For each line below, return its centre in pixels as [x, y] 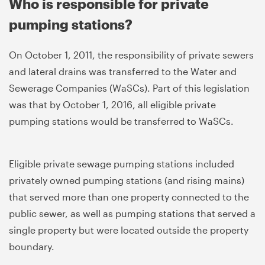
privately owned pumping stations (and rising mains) [127, 180]
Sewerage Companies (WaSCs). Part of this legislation [129, 88]
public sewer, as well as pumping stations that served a [132, 213]
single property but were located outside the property [129, 230]
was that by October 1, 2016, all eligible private [112, 104]
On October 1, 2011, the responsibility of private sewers [131, 54]
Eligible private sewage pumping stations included [122, 163]
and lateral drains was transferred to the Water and [123, 71]
